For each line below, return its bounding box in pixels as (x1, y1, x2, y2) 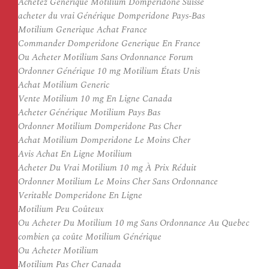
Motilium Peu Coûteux (18, 202, 104, 216)
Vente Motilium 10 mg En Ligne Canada (18, 92, 172, 106)
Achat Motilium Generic (18, 78, 109, 92)
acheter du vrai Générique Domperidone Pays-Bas (18, 9, 205, 23)
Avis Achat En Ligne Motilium (18, 147, 132, 161)
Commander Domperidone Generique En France (18, 37, 201, 50)
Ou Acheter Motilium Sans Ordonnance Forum (18, 50, 193, 64)
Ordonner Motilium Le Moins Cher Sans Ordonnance (18, 175, 218, 189)
